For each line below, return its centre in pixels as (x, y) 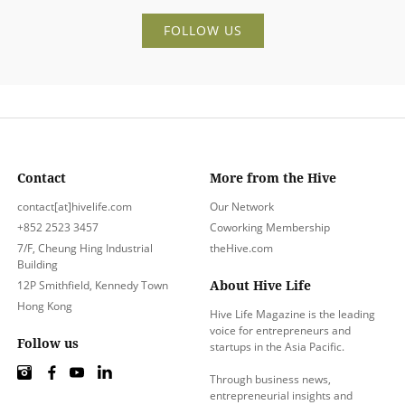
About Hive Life (260, 285)
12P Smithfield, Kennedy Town (93, 285)
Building (38, 264)
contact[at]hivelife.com (75, 206)
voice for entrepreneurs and (280, 330)
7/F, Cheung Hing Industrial (85, 248)
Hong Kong (45, 306)
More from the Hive (273, 177)
